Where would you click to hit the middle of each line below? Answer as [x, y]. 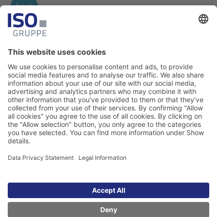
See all [24, 5]
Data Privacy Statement [136, 210]
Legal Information [67, 210]
